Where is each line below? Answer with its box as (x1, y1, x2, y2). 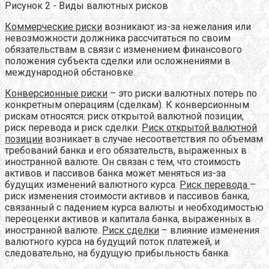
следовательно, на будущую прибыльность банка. (5, 247, 230, 259)
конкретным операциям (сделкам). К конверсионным (5, 98, 249, 110)
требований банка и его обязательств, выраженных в (5, 144, 247, 156)
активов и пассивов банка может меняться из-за (5, 167, 226, 179)
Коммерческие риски (5, 20, 102, 32)
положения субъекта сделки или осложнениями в (5, 55, 231, 67)
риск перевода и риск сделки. (5, 121, 142, 133)
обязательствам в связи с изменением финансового (5, 43, 242, 55)
